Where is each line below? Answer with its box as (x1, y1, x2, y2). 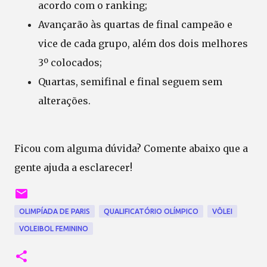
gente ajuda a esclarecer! (14, 161, 132, 173)
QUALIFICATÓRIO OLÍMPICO (104, 207, 198, 215)
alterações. (38, 94, 91, 107)
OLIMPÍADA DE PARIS (19, 207, 90, 215)
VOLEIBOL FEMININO (19, 224, 88, 232)
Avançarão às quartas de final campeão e (38, 18, 232, 30)
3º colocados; (38, 56, 102, 69)
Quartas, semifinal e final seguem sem (38, 75, 222, 88)
